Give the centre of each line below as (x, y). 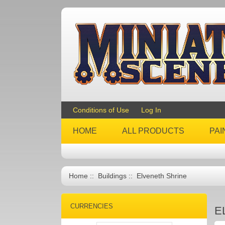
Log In (151, 110)
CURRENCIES (91, 206)
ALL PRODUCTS (153, 131)
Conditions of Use (101, 110)
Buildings (112, 176)
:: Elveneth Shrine (157, 176)
